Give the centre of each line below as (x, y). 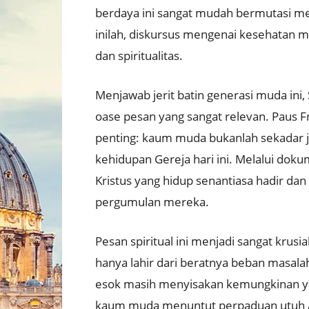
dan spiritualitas (137, 56)
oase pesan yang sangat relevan (180, 117)
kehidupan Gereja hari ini (162, 159)
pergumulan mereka (150, 202)
